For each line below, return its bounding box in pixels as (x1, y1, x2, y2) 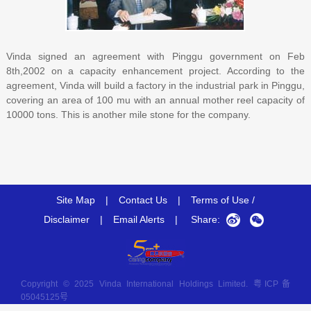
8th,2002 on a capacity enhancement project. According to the (6, 65, 305, 76)
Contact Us (119, 194, 167, 205)
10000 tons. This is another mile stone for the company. (6, 109, 253, 120)
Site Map (56, 194, 95, 205)
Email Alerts (113, 214, 165, 225)
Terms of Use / (191, 194, 255, 205)
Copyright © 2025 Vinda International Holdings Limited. (21, 279, 253, 289)
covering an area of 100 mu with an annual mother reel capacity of (6, 94, 305, 106)
